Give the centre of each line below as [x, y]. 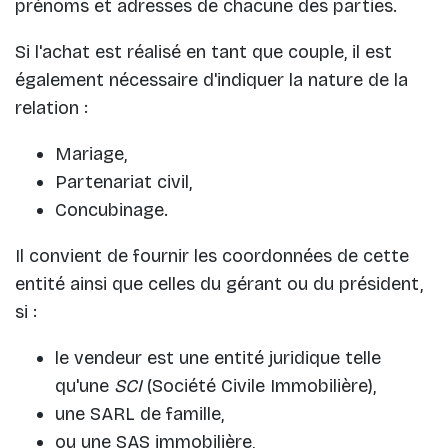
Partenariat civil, [123, 181]
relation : [51, 107]
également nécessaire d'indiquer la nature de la [211, 79]
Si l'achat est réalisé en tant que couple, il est [203, 51]
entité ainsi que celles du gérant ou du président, [219, 283]
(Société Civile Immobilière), [261, 385]
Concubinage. [111, 209]
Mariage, [91, 153]
